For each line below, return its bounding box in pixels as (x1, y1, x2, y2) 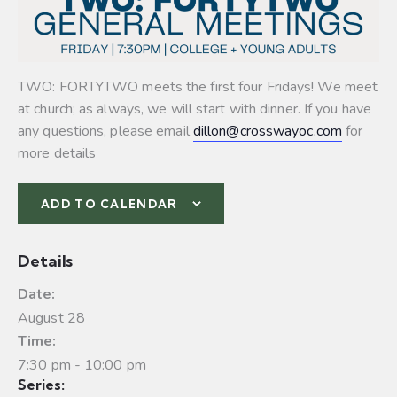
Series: (18, 375, 65, 393)
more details (18, 143, 97, 163)
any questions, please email (18, 121, 193, 141)
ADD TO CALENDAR (41, 196, 178, 211)
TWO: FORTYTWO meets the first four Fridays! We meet (18, 76, 378, 97)
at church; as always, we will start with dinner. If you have (18, 98, 372, 119)
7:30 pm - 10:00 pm (18, 354, 146, 375)
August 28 (18, 307, 85, 328)
